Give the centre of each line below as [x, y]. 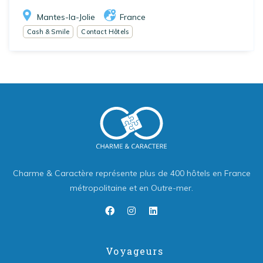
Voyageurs [134, 251]
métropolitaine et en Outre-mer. [131, 188]
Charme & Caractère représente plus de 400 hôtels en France [131, 173]
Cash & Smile [48, 31]
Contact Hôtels [105, 31]
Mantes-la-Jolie [66, 17]
